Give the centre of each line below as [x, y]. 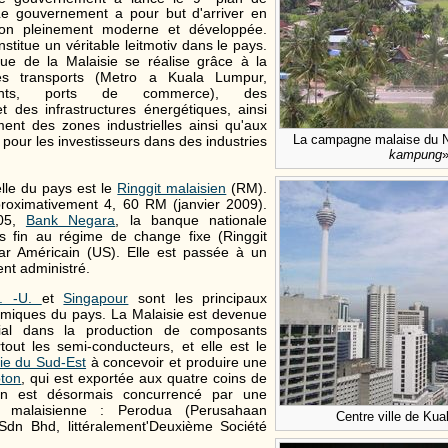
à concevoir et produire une [177, 362]
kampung [415, 154]
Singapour [96, 298]
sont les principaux [198, 298]
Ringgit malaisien [172, 187]
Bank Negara [70, 219]
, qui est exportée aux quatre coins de [144, 378]
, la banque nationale [191, 219]
